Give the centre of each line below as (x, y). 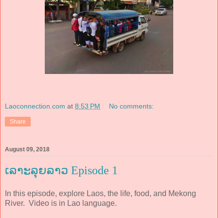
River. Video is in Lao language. (61, 203)
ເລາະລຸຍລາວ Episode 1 (61, 170)
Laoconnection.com (35, 106)
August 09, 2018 (27, 149)
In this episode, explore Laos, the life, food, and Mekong (100, 193)
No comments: (132, 106)
